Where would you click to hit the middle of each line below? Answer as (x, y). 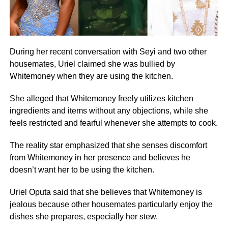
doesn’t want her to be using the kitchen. (82, 169)
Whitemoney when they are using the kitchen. (91, 76)
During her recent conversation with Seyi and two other (108, 51)
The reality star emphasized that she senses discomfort (108, 145)
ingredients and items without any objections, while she (109, 110)
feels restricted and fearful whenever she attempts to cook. (113, 123)
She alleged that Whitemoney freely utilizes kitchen (101, 98)
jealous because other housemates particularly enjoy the (111, 204)
